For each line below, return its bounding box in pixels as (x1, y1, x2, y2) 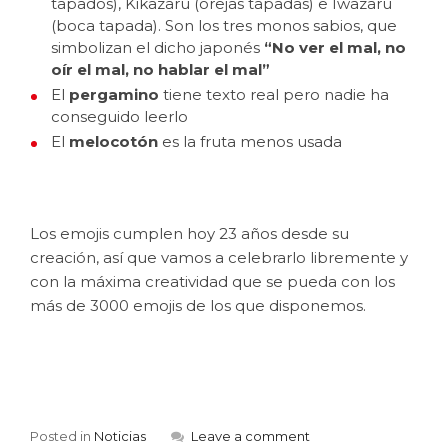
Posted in (30, 428, 94, 444)
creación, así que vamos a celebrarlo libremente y (30, 248, 408, 267)
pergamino (69, 85, 159, 104)
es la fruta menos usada (158, 132, 346, 151)
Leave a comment (191, 428, 310, 444)
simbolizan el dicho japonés (51, 38, 264, 57)
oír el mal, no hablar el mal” (51, 60, 274, 79)
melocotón (69, 132, 158, 151)
